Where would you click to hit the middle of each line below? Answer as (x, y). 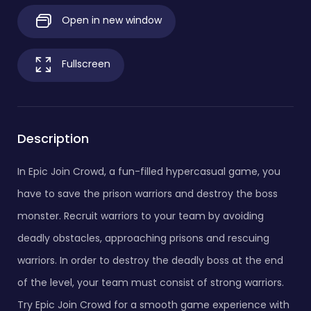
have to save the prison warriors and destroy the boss (148, 194)
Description (53, 138)
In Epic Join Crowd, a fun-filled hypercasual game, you (149, 171)
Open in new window (110, 20)
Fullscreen (85, 64)
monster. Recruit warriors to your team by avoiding (141, 216)
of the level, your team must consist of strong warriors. (151, 283)
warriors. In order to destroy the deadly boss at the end (150, 260)
